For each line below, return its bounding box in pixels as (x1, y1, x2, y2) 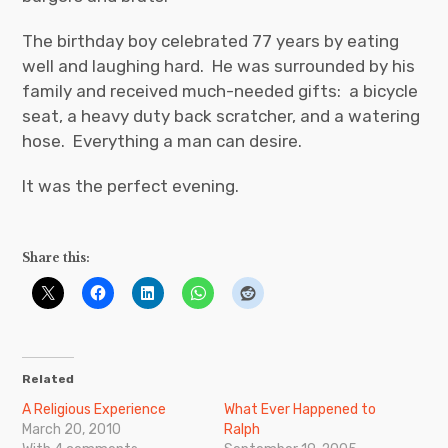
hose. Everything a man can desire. (22, 130, 303, 151)
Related (22, 371, 75, 386)
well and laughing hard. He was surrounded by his (22, 55, 416, 76)
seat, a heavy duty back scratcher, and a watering (22, 105, 421, 126)
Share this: (22, 249, 91, 265)
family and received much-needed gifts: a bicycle (22, 80, 419, 101)
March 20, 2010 (22, 420, 122, 438)
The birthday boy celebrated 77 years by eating (22, 30, 400, 51)
